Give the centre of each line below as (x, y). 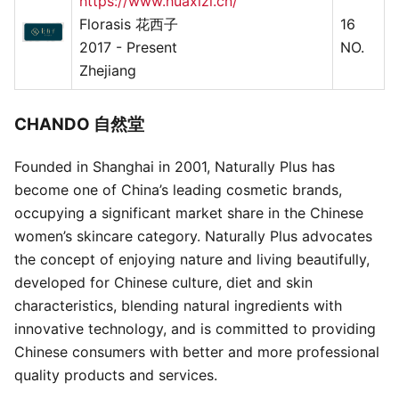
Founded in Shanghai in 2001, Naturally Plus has (175, 166)
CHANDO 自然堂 (79, 124)
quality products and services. (116, 375)
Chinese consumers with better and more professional (197, 351)
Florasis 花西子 (129, 24)
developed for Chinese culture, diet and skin (163, 282)
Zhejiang (108, 70)
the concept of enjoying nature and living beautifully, (192, 259)
